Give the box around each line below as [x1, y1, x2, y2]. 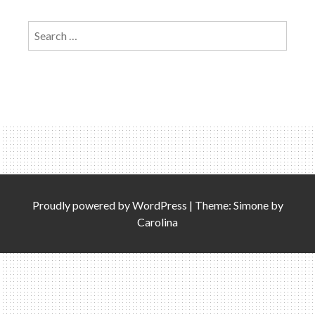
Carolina [137, 214, 178, 229]
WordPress [131, 198, 187, 212]
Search [27, 21, 60, 35]
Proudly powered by [32, 198, 132, 212]
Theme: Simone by [194, 198, 283, 212]
